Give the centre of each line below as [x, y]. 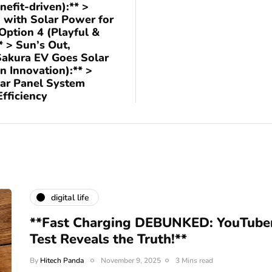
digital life [70, 197]
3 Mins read [194, 260]
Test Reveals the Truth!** [108, 239]
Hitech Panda [62, 260]
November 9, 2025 [131, 260]
